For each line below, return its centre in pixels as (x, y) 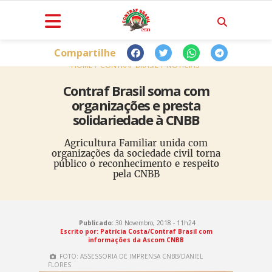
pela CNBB (136, 174)
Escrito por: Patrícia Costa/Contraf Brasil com (136, 231)
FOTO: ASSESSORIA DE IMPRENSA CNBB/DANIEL (130, 256)
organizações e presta (136, 105)
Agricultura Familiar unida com (136, 143)
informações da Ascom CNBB (136, 240)
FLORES (59, 265)
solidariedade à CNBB (136, 120)
